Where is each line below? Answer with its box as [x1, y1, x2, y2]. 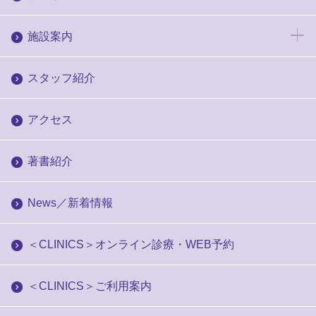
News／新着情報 [27, 196, 113, 209]
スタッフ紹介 [27, 71, 95, 85]
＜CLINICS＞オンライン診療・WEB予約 [27, 238, 234, 251]
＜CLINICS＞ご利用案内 [27, 279, 152, 293]
